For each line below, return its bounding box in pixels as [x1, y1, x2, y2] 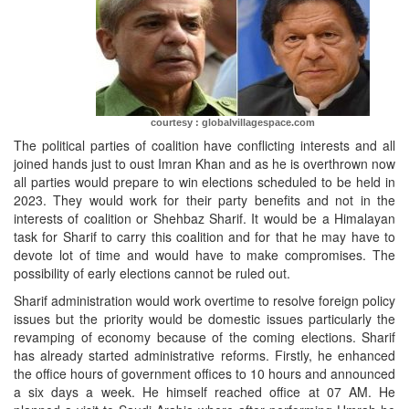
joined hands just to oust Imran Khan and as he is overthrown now [14, 154, 395, 173]
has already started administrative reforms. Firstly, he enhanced [14, 346, 395, 365]
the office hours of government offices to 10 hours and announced [14, 364, 395, 383]
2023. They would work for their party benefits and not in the [14, 191, 395, 210]
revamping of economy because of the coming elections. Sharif [14, 328, 395, 347]
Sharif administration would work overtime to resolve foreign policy [14, 291, 395, 310]
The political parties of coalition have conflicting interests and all [14, 136, 395, 155]
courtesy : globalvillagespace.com [151, 117, 315, 129]
